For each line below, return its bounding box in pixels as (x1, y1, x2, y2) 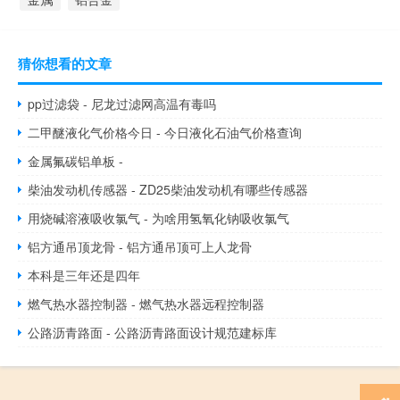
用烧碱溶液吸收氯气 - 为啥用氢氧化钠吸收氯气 (28, 209, 290, 228)
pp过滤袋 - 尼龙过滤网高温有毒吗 (28, 95, 217, 113)
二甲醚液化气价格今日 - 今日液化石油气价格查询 (28, 123, 303, 142)
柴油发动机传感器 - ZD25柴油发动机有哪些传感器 (28, 180, 309, 199)
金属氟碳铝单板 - (28, 152, 124, 171)
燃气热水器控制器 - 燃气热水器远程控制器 (28, 295, 265, 313)
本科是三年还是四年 (28, 266, 141, 285)
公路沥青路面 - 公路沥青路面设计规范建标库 (28, 323, 278, 342)
